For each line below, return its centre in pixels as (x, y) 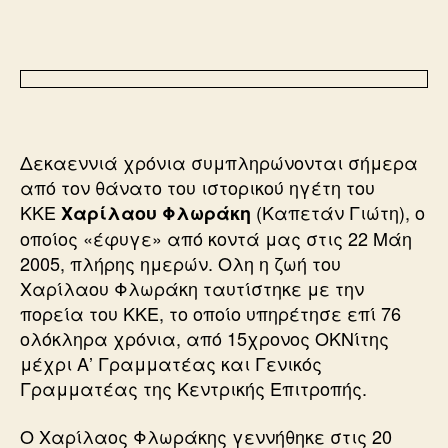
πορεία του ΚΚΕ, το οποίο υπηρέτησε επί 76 (210, 313)
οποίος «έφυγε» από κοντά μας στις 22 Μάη (216, 238)
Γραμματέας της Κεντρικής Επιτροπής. (193, 388)
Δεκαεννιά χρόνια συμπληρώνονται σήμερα (219, 162)
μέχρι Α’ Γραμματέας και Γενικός (171, 363)
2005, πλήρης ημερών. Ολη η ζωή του (180, 263)
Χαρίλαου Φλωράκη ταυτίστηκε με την (192, 288)
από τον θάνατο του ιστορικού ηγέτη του (197, 187)
